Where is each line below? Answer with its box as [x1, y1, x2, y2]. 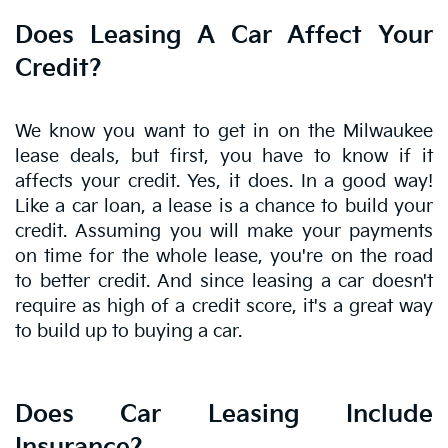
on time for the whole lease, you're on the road [15, 245, 433, 267]
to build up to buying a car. [15, 320, 242, 342]
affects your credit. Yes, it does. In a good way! [15, 170, 433, 192]
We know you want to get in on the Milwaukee [15, 120, 433, 142]
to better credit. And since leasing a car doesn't [15, 270, 433, 292]
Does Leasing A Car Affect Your [15, 20, 433, 50]
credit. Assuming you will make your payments [15, 220, 433, 242]
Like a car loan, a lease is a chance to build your [15, 195, 433, 217]
